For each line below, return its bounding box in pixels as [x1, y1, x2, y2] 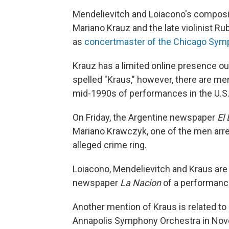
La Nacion [120, 177, 163, 188]
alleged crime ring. [73, 140, 147, 150]
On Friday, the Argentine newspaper [73, 112, 217, 123]
